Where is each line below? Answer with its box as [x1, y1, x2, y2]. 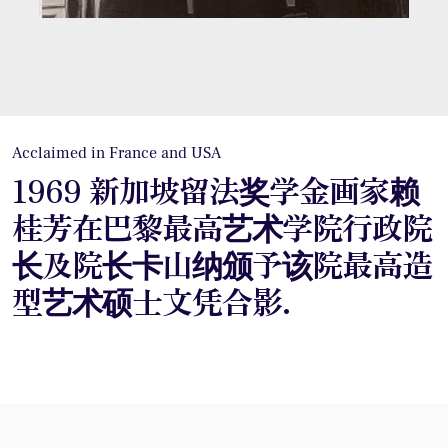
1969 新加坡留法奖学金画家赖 [11, 166, 420, 212]
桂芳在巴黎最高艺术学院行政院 [11, 203, 433, 249]
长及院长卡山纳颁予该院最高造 [11, 240, 433, 286]
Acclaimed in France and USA [11, 143, 221, 164]
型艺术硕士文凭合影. [11, 277, 291, 323]
